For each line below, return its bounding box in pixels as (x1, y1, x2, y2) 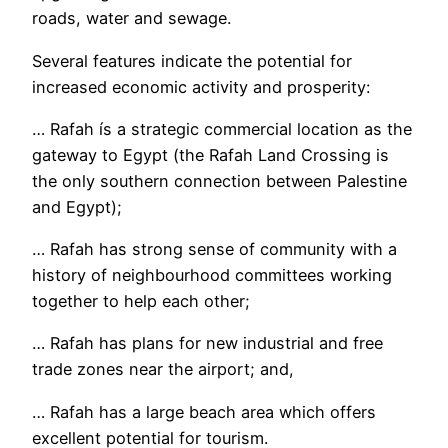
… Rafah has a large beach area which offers (32, 401, 376, 422)
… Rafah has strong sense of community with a (32, 239, 397, 260)
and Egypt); (32, 196, 122, 217)
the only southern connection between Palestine (32, 170, 407, 191)
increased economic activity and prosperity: (32, 76, 370, 97)
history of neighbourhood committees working (32, 265, 392, 286)
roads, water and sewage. (32, 8, 231, 29)
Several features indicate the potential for (32, 50, 352, 71)
